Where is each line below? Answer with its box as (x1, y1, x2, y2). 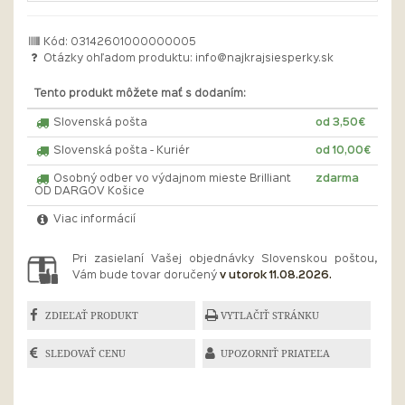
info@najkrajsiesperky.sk (195, 54, 334, 63)
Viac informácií (50, 215, 136, 224)
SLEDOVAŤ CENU (45, 347, 126, 360)
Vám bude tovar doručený (72, 271, 220, 280)
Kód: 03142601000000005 (41, 38, 197, 47)
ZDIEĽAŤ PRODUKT (45, 309, 138, 322)
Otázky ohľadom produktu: (41, 54, 196, 63)
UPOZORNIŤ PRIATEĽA (221, 347, 331, 360)
